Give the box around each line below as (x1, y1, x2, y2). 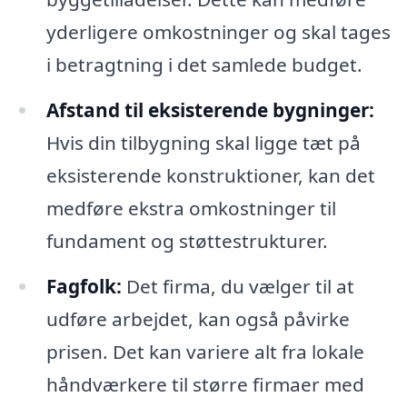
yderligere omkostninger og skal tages (45, 19, 391, 45)
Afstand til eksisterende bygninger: (45, 97, 374, 124)
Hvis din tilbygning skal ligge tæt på (45, 130, 361, 156)
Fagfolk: (45, 273, 122, 299)
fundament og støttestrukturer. (45, 228, 328, 254)
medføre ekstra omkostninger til (45, 195, 336, 222)
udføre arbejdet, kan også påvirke (45, 305, 350, 332)
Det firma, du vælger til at (121, 273, 354, 299)
